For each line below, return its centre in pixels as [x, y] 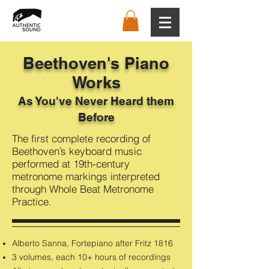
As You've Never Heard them [96, 101]
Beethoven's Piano [96, 63]
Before [96, 117]
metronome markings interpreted [86, 176]
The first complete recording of [81, 138]
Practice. [32, 201]
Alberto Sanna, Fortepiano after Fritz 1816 [92, 243]
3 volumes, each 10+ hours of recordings [91, 257]
